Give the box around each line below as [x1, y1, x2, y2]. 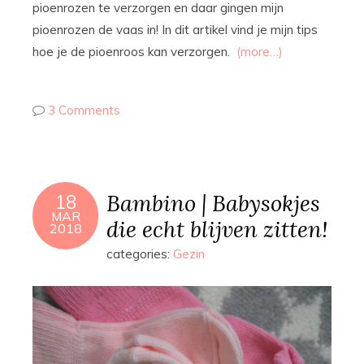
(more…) [236, 44, 283, 60]
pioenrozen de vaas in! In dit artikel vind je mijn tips [32, 22, 318, 38]
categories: [106, 246, 173, 262]
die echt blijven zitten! [106, 214, 327, 244]
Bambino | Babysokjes [106, 188, 320, 218]
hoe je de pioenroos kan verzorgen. [32, 44, 236, 60]
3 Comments [48, 102, 120, 119]
